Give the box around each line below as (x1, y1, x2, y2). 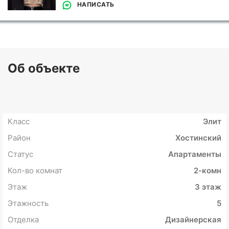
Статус (8, 149, 33, 159)
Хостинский (175, 133, 221, 143)
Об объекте (8, 61, 80, 76)
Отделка (8, 215, 39, 225)
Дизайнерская (165, 215, 221, 225)
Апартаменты (168, 149, 221, 159)
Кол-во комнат (8, 166, 62, 176)
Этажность (8, 198, 49, 209)
